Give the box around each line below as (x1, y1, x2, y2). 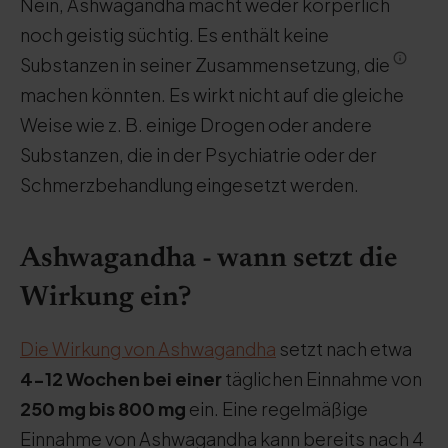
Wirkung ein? (20, 284, 192, 312)
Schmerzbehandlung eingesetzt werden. (20, 173, 359, 196)
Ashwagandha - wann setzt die (20, 245, 397, 273)
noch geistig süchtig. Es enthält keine (20, 23, 329, 46)
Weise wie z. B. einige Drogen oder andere (20, 113, 372, 136)
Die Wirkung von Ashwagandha (20, 337, 276, 360)
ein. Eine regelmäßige (186, 397, 368, 420)
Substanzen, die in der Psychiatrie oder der (20, 143, 377, 166)
